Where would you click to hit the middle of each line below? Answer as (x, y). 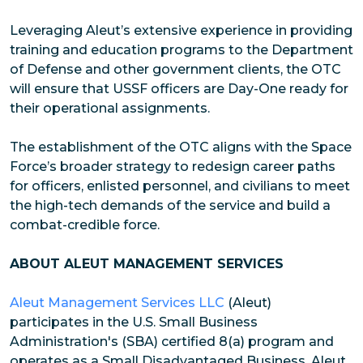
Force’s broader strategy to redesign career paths (173, 167)
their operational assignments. (111, 109)
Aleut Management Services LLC (117, 303)
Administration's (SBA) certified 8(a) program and (172, 342)
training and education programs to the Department (181, 50)
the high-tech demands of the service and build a (170, 206)
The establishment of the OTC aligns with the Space (181, 147)
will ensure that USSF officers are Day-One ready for (179, 89)
